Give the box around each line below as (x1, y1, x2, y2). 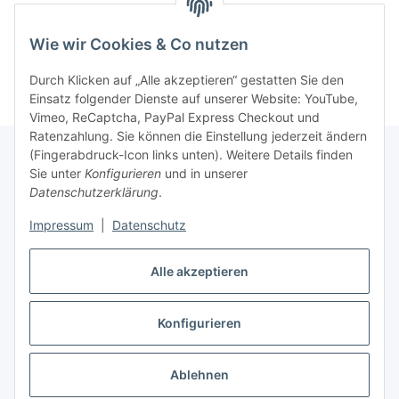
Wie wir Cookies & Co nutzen (29, 35, 248, 54)
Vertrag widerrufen (142, 351, 257, 369)
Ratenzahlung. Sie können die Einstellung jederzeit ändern (29, 128, 367, 144)
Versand (215, 381, 256, 397)
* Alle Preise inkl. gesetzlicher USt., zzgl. (14, 381, 215, 397)
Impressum (29, 217, 94, 233)
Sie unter (29, 166, 85, 182)
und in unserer (161, 166, 248, 182)
